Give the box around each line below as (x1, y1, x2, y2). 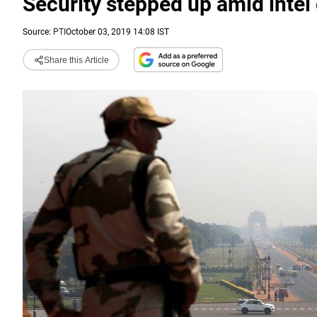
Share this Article (43, 54, 109, 65)
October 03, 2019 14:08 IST (66, 27, 169, 37)
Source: (23, 27, 53, 37)
